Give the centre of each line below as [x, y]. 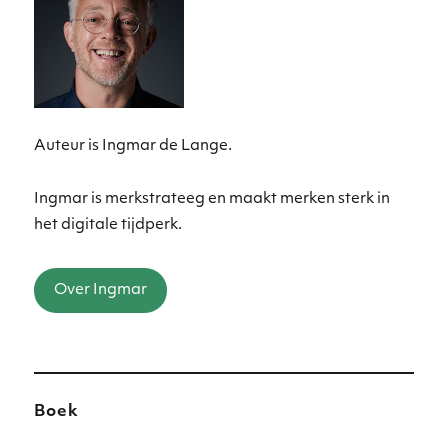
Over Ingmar [101, 290]
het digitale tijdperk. [108, 225]
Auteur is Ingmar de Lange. [133, 147]
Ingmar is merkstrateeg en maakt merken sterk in [212, 199]
